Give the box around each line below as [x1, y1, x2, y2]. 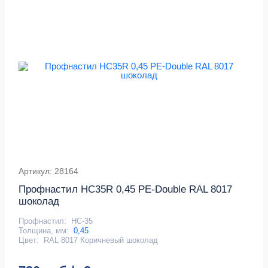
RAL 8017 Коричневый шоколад [43, 236, 158, 245]
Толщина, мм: [19, 226, 69, 236]
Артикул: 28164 [19, 166, 79, 176]
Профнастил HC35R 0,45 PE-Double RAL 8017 [19, 184, 233, 196]
